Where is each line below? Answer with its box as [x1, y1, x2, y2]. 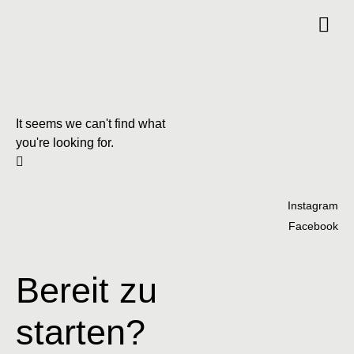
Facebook [288, 219, 338, 232]
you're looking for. [16, 135, 114, 149]
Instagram [287, 198, 338, 212]
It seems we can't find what [16, 116, 165, 130]
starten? [16, 311, 145, 352]
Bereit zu [16, 269, 157, 310]
